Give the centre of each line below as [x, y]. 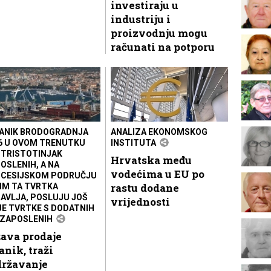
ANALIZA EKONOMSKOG [159, 132]
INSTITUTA [133, 142]
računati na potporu [163, 47]
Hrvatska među [151, 160]
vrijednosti [140, 201]
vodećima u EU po [158, 174]
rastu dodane [145, 188]
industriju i [141, 19]
